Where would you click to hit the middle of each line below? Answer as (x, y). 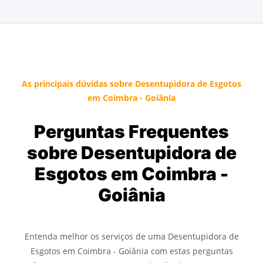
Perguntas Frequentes (131, 132)
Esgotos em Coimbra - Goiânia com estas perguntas (131, 251)
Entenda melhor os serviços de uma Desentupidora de (131, 237)
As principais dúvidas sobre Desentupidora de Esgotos (131, 84)
